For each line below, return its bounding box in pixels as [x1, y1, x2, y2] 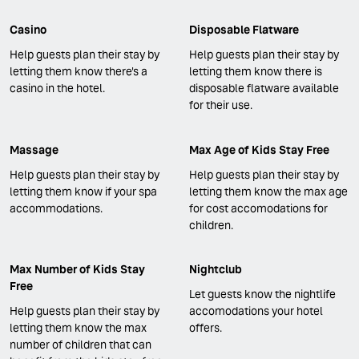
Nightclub [189, 262, 242, 277]
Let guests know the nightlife [189, 287, 336, 302]
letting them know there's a [10, 64, 147, 79]
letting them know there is [189, 64, 322, 79]
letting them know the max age [189, 184, 348, 199]
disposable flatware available [189, 81, 339, 96]
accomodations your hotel [189, 304, 323, 319]
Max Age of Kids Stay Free [189, 142, 329, 157]
